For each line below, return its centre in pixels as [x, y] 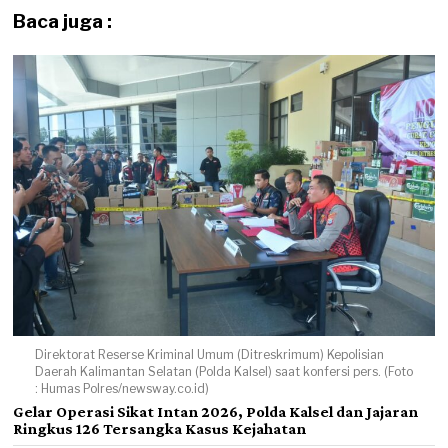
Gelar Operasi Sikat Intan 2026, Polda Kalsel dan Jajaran [216, 411]
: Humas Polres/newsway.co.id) [121, 388]
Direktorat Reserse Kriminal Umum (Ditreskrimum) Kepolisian [209, 354]
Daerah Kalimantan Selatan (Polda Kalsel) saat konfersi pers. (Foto [223, 371]
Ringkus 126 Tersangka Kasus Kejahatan [160, 428]
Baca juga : [63, 21]
